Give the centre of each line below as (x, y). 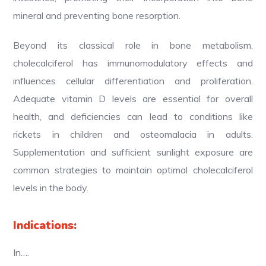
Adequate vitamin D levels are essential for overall (133, 98)
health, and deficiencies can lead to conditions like (133, 116)
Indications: (45, 225)
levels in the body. (51, 187)
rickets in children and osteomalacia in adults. (133, 134)
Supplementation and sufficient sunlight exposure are (133, 152)
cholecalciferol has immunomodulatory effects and (133, 63)
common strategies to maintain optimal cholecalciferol (133, 170)
